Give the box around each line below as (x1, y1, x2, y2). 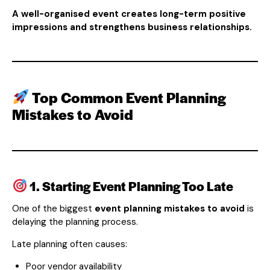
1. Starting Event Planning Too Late (27, 177, 234, 195)
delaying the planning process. (12, 215, 138, 228)
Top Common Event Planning (29, 87, 226, 107)
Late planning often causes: (12, 237, 127, 250)
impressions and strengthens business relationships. (12, 20, 252, 33)
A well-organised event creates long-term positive (12, 7, 246, 20)
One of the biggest (12, 202, 95, 215)
